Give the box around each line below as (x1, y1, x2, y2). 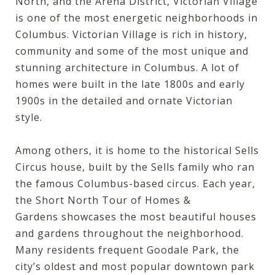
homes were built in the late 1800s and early (15, 77, 245, 91)
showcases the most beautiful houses (58, 209, 257, 223)
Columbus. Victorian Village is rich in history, (15, 27, 247, 41)
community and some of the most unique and (15, 44, 249, 58)
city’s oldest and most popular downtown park (15, 259, 255, 273)
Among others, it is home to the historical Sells (15, 143, 259, 157)
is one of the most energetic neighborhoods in (15, 10, 258, 25)
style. (15, 110, 42, 124)
